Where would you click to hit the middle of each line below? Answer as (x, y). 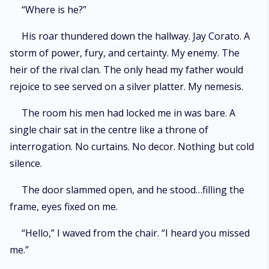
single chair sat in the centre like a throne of (109, 130)
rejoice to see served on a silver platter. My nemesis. (126, 86)
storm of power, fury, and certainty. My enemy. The (125, 53)
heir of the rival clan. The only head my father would (126, 70)
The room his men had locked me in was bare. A (128, 113)
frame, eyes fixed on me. (64, 207)
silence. (26, 163)
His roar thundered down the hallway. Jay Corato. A (136, 36)
